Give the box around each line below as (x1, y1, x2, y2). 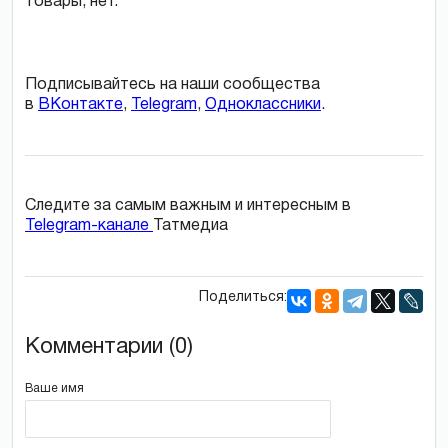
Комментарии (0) (25, 336, 193, 357)
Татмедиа (153, 218, 228, 233)
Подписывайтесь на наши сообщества (25, 77, 320, 92)
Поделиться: (199, 290, 287, 304)
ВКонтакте (38, 97, 123, 112)
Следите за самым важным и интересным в (25, 198, 351, 213)
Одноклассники (205, 97, 321, 112)
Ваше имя (25, 382, 84, 394)
